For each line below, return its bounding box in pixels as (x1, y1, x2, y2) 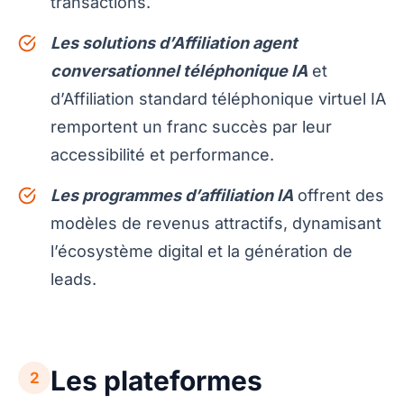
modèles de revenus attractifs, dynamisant (50, 214, 381, 234)
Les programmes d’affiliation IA (50, 186, 293, 206)
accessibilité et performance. (50, 145, 274, 165)
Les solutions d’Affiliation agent (50, 33, 298, 53)
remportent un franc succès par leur (50, 117, 332, 137)
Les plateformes (50, 364, 262, 398)
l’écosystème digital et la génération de (50, 242, 353, 262)
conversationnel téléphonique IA (50, 61, 308, 81)
